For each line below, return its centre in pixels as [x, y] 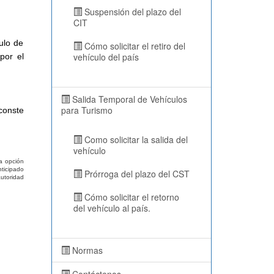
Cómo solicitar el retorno [130, 197]
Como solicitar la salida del [135, 139]
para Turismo [87, 110]
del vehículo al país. [112, 208]
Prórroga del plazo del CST [135, 174]
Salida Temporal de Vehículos [128, 99]
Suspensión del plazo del [131, 12]
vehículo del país [106, 57]
